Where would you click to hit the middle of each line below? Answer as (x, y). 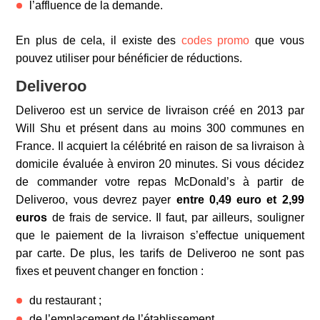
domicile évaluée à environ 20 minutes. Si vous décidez (160, 164)
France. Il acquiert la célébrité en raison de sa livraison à (160, 146)
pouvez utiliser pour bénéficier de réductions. (129, 58)
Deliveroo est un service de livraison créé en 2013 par (160, 110)
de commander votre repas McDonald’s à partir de (160, 181)
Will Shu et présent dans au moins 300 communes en (160, 128)
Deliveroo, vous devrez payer (96, 199)
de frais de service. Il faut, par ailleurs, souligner (176, 217)
